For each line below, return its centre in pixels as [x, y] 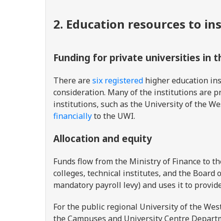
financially [73, 116]
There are [73, 80]
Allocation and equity [103, 138]
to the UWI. [114, 116]
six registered [118, 80]
